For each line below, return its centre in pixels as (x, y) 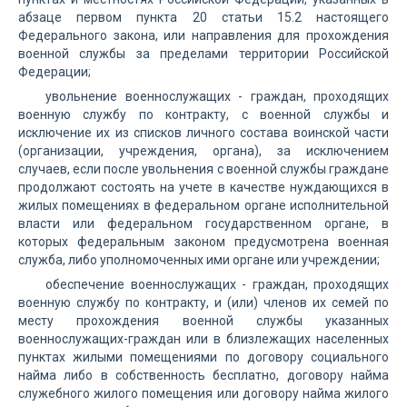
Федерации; (55, 72)
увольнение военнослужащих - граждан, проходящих (217, 96)
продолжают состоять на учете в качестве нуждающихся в (203, 187)
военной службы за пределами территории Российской (203, 54)
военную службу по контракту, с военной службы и (203, 114)
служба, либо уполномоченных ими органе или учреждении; (199, 260)
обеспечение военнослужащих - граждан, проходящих (217, 284)
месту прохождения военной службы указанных (203, 321)
